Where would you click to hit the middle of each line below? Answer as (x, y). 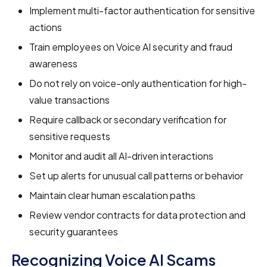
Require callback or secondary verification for (128, 120)
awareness (54, 64)
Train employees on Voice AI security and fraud (131, 47)
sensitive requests (70, 136)
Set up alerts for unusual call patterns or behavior (136, 176)
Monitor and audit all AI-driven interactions (122, 156)
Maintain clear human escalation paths (113, 195)
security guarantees (74, 232)
